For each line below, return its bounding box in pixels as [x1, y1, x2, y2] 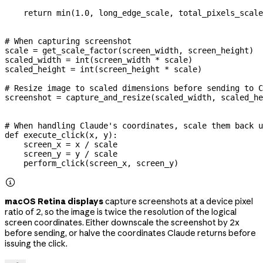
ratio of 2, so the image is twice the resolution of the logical [5, 206, 237, 217]
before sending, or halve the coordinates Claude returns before [5, 227, 256, 238]
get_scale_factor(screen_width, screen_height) [38, 45, 254, 55]
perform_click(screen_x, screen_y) [5, 158, 178, 168]
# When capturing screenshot [5, 36, 131, 46]
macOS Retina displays [5, 195, 103, 207]
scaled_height [5, 64, 70, 74]
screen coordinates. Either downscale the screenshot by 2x [5, 217, 240, 228]
